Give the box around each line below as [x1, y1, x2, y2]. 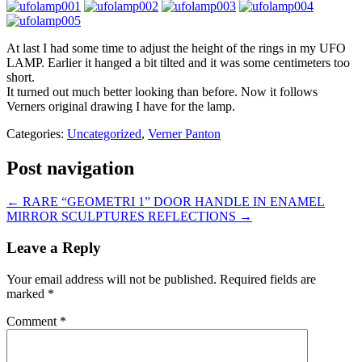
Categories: [6, 126, 67, 141]
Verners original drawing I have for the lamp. [6, 99, 235, 113]
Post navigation [6, 157, 134, 179]
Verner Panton [148, 126, 221, 141]
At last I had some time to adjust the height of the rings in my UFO [6, 40, 346, 55]
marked [6, 286, 48, 301]
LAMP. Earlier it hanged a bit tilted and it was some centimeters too [6, 55, 350, 69]
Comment [6, 314, 60, 328]
